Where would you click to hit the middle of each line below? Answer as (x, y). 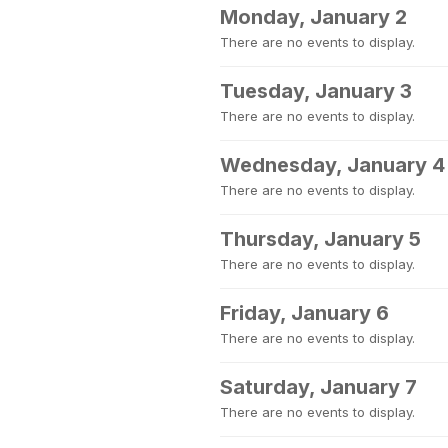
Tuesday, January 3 (316, 91)
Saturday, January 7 (318, 387)
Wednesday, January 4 (332, 165)
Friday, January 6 (304, 313)
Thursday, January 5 (320, 239)
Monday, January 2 (313, 17)
